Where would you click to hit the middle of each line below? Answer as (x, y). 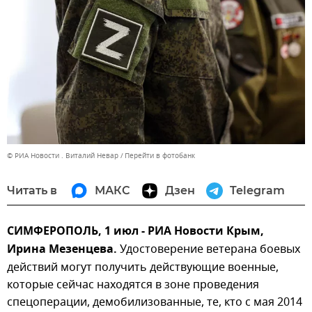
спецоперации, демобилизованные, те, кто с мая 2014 (155, 302)
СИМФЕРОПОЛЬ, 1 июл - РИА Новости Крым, (135, 232)
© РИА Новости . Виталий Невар (63, 155)
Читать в (32, 190)
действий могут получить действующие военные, (143, 267)
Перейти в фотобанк (160, 155)
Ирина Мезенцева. (63, 250)
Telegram (257, 190)
